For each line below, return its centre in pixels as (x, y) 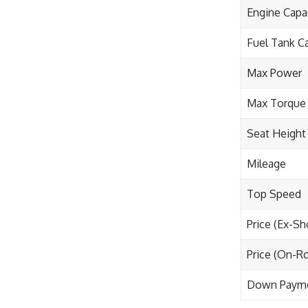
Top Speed (274, 194)
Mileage (266, 164)
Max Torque (276, 103)
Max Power (274, 73)
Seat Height (276, 133)
